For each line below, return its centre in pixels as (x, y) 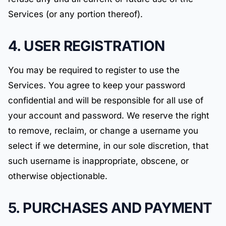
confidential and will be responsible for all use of (106, 100)
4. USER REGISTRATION (87, 46)
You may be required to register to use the (94, 70)
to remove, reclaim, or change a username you (103, 131)
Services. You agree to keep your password (97, 85)
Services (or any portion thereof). (75, 14)
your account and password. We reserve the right (109, 116)
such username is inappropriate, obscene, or (98, 161)
